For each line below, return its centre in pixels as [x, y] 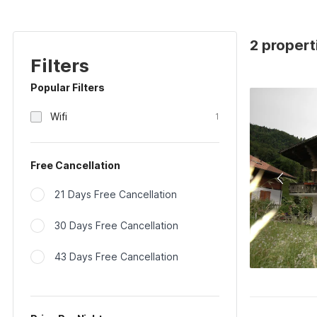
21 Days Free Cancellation [116, 194]
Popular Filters [68, 87]
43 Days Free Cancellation [116, 257]
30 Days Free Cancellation [116, 225]
